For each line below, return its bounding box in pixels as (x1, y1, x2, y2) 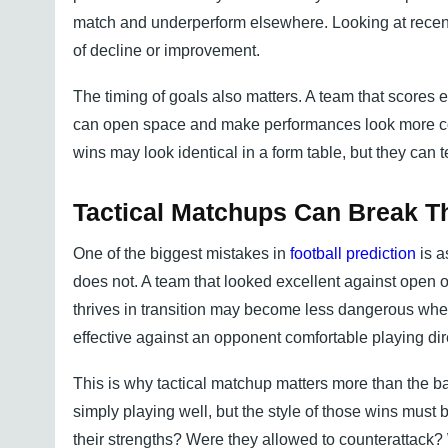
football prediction (289, 244, 416, 262)
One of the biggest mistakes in (72, 244, 290, 262)
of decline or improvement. (72, 41, 260, 59)
